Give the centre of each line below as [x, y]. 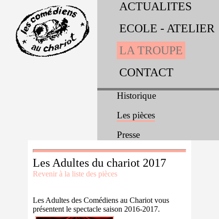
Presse [128, 135]
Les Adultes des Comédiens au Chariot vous [101, 200]
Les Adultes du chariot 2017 [100, 163]
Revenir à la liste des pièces [75, 174]
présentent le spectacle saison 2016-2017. [97, 209]
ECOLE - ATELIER [167, 28]
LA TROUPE [151, 50]
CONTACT [146, 72]
